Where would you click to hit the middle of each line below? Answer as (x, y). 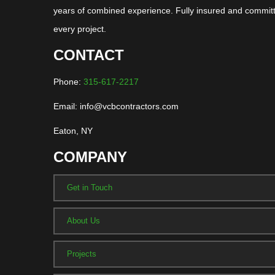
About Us (84, 221)
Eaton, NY (73, 131)
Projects (82, 254)
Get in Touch (90, 188)
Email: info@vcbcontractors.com (116, 106)
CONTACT (89, 55)
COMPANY (91, 157)
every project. (80, 29)
